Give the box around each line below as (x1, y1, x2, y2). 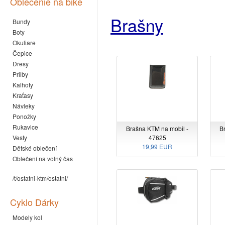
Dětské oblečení (13, 144, 57, 152)
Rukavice (13, 123, 38, 131)
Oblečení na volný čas (13, 154, 73, 163)
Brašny (110, 13, 163, 38)
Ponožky (13, 112, 36, 121)
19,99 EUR (142, 142, 172, 151)
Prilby (13, 70, 28, 78)
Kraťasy (13, 91, 33, 99)
